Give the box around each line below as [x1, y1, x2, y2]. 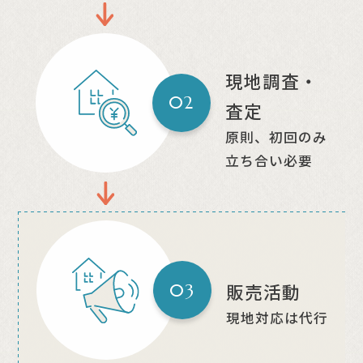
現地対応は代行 [225, 307, 328, 327]
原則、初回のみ [224, 126, 327, 147]
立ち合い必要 [224, 150, 313, 170]
